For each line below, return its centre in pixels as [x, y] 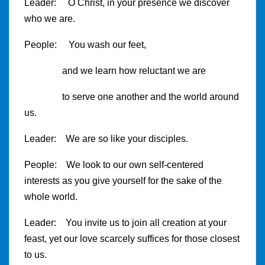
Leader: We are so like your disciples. [106, 138]
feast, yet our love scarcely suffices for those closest [132, 238]
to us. [35, 254]
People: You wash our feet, [85, 44]
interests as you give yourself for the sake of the [123, 180]
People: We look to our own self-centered [114, 164]
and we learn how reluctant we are [115, 70]
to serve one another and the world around [132, 96]
